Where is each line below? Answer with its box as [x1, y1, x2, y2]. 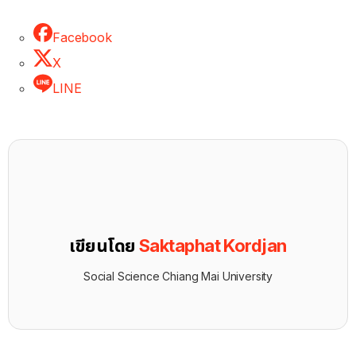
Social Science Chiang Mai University [83, 269, 273, 283]
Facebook [52, 29, 112, 45]
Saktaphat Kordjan [138, 235, 287, 257]
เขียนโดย [69, 235, 139, 257]
